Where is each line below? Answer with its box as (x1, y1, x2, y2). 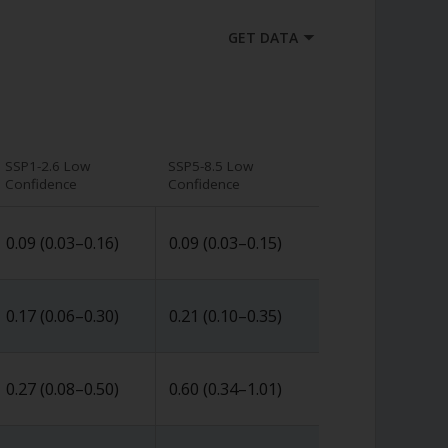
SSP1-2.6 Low (4, 156, 90, 175)
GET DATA (228, 27, 299, 47)
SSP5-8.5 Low (167, 156, 253, 175)
